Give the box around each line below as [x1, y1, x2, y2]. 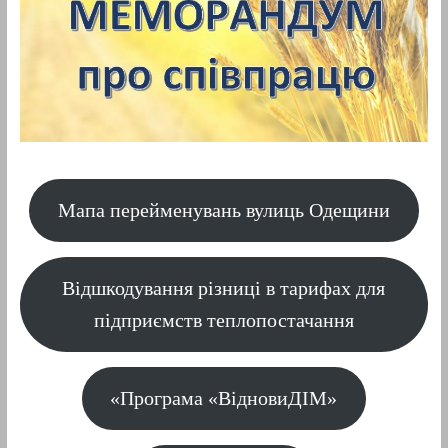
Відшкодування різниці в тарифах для [62, 277, 386, 300]
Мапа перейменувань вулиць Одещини [57, 199, 390, 222]
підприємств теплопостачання [93, 309, 354, 332]
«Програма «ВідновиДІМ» [110, 387, 338, 410]
